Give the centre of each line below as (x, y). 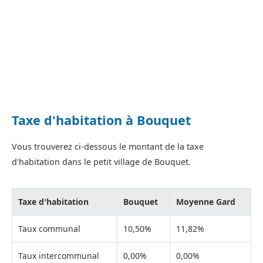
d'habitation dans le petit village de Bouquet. (101, 161)
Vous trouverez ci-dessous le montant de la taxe (108, 146)
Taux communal (49, 228)
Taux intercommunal (59, 255)
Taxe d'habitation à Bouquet (101, 120)
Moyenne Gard (206, 201)
